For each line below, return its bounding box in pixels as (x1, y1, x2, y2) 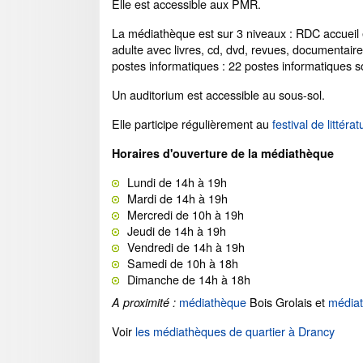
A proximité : (112, 294, 179, 310)
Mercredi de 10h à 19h (127, 206, 244, 223)
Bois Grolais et (246, 293, 328, 310)
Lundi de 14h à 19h (127, 173, 227, 190)
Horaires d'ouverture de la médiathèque (112, 145, 334, 161)
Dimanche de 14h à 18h (127, 271, 250, 288)
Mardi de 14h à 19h (127, 190, 228, 207)
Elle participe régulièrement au (112, 115, 272, 132)
